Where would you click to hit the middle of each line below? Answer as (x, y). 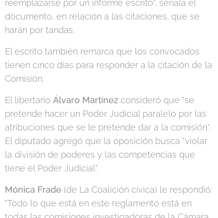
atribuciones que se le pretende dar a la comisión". (108, 127)
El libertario (29, 100)
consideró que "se (157, 100)
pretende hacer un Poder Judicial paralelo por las (106, 114)
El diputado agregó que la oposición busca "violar (106, 141)
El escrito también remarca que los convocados (102, 52)
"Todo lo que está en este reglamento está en (98, 203)
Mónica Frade (33, 190)
